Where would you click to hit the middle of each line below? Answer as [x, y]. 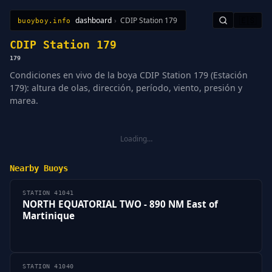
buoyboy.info [44, 20]
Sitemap [105, 26]
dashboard [94, 20]
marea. [24, 100]
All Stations [35, 26]
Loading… [136, 138]
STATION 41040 [48, 266]
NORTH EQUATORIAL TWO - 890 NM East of [120, 204]
